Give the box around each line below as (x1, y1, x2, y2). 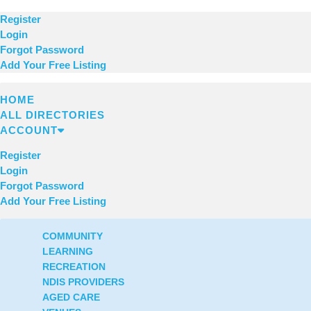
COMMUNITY (42, 230, 103, 242)
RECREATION (42, 261, 106, 272)
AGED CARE (42, 292, 100, 303)
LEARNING (42, 246, 93, 257)
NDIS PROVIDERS (42, 276, 124, 287)
